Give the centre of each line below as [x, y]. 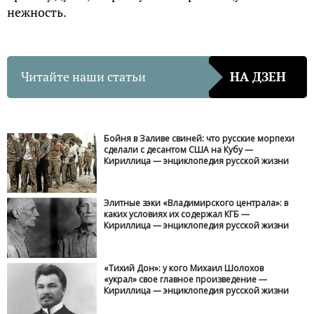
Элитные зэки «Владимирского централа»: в [196, 203]
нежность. [37, 12]
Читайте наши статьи [83, 77]
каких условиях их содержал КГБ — [177, 214]
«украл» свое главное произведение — [186, 279]
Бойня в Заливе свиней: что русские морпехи [199, 138]
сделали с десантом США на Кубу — [179, 149]
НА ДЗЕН [258, 77]
